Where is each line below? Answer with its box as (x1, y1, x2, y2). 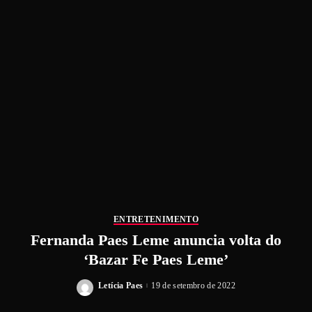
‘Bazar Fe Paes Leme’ (84, 251, 228, 268)
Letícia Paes (98, 281, 143, 290)
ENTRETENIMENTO (114, 214, 198, 224)
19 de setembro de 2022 (151, 281, 235, 290)
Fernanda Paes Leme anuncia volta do (31, 232, 281, 249)
